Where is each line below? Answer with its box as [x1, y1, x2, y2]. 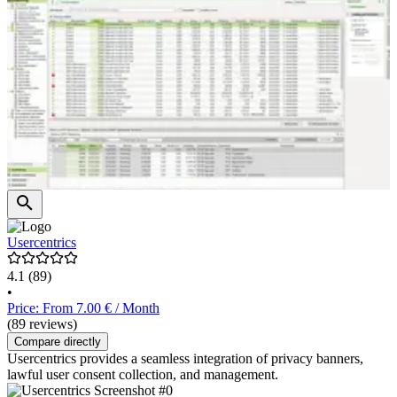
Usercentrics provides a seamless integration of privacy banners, [7, 351, 363, 367]
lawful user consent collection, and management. [7, 367, 278, 383]
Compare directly [14, 335, 101, 349]
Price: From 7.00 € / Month [7, 300, 160, 316]
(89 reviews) [7, 316, 77, 332]
